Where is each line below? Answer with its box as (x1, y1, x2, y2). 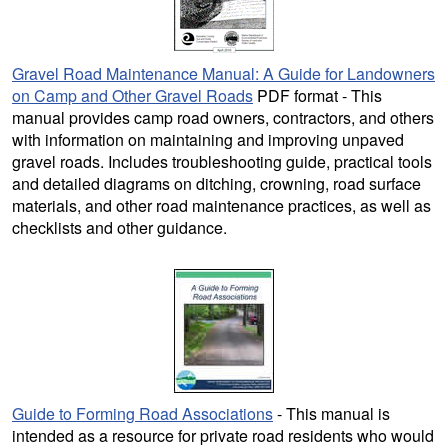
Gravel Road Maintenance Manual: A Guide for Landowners (12, 61, 435, 85)
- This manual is (273, 401, 390, 425)
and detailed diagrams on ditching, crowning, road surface (12, 171, 421, 195)
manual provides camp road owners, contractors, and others (12, 105, 434, 129)
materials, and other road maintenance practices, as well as (12, 193, 431, 217)
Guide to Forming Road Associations (12, 401, 273, 425)
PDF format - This (253, 83, 382, 107)
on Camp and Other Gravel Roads (12, 83, 253, 107)
